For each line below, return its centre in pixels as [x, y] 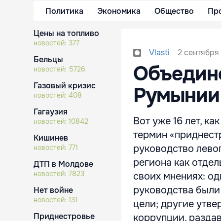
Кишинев [51, 138]
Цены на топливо [66, 33]
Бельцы [48, 59]
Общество [174, 11]
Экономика [119, 11]
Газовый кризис [65, 86]
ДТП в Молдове [63, 164]
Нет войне [53, 190]
